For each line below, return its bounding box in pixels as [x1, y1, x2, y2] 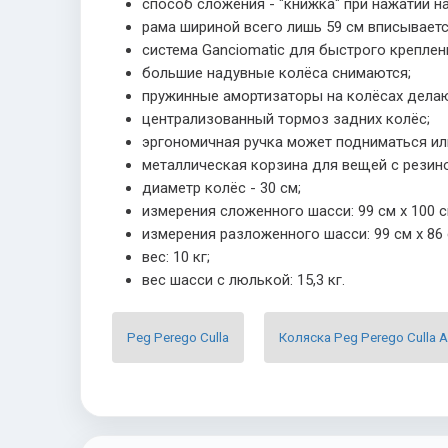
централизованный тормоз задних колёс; [142, 110, 430, 128]
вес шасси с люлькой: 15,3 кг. [142, 271, 345, 289]
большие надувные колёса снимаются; [142, 64, 411, 82]
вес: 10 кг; [142, 248, 210, 266]
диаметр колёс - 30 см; [142, 179, 301, 197]
